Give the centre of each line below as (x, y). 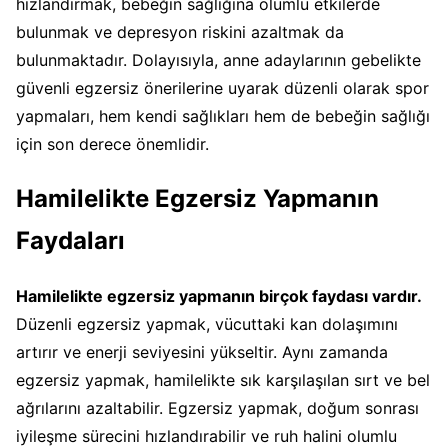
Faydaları (70, 241)
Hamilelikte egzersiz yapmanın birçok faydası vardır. (218, 296)
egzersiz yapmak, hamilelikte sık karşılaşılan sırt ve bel (223, 380)
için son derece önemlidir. (112, 144)
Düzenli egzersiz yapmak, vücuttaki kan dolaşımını (207, 324)
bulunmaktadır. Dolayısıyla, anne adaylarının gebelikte (218, 60)
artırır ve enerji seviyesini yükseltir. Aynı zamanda (202, 352)
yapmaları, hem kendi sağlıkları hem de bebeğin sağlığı (223, 116)
